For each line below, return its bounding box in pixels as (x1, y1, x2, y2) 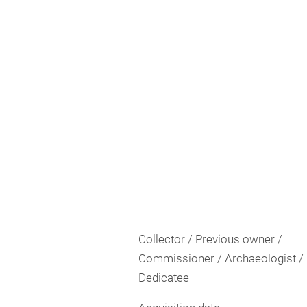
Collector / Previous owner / (138, 232, 282, 246)
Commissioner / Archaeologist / (138, 251, 304, 265)
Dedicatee (138, 271, 189, 284)
